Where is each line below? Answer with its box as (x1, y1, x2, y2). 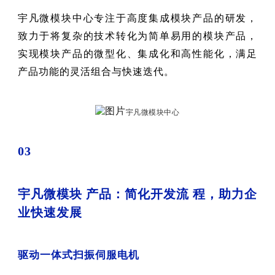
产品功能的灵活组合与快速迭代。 (17, 64, 174, 77)
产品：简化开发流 (86, 187, 190, 201)
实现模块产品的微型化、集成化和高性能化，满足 (17, 47, 258, 60)
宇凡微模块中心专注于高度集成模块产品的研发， (17, 11, 258, 24)
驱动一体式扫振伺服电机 (17, 249, 139, 261)
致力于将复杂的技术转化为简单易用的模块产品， (17, 29, 258, 42)
